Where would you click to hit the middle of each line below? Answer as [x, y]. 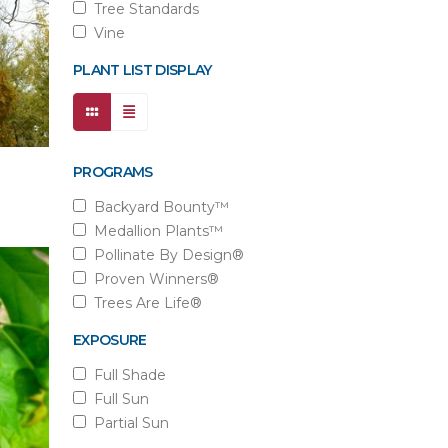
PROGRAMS [113, 172]
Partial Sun [127, 423]
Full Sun [117, 399]
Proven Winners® [152, 279]
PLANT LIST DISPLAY [142, 70]
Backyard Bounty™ [157, 207]
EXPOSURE [110, 340]
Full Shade [126, 375]
